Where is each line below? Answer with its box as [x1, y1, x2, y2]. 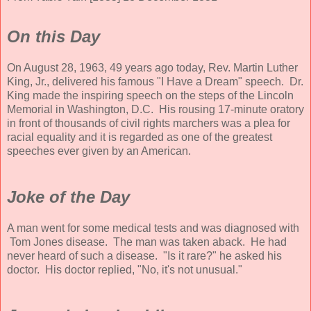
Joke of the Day [7, 187, 130, 207]
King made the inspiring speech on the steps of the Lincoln [7, 90, 294, 102]
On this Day [7, 27, 100, 47]
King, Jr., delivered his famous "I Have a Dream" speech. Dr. [7, 76, 303, 88]
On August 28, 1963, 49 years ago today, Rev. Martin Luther [7, 62, 298, 74]
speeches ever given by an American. [7, 145, 191, 158]
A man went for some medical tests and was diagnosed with [7, 222, 299, 235]
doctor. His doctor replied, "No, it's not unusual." [7, 264, 242, 276]
